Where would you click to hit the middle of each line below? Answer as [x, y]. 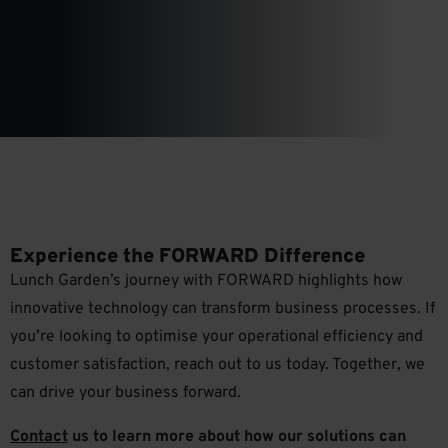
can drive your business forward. [125, 392]
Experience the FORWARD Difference [187, 256]
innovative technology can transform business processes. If [222, 308]
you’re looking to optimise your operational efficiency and [216, 336]
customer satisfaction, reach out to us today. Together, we [217, 364]
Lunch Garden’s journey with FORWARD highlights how [206, 280]
